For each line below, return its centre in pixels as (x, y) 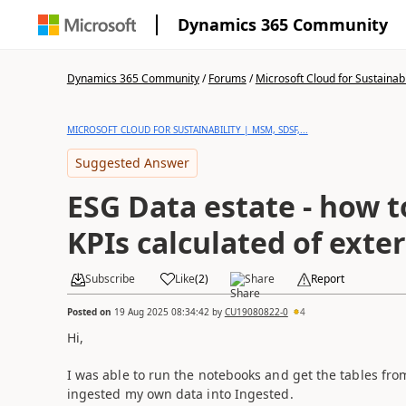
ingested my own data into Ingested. (180, 393)
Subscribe (110, 279)
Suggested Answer (132, 163)
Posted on (90, 311)
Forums (227, 78)
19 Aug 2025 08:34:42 (161, 311)
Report (327, 279)
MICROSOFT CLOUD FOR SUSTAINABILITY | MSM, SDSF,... (187, 130)
